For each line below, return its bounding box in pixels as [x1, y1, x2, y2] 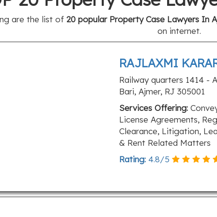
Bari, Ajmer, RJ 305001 [119, 86, 205, 96]
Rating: [119, 154, 146, 164]
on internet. [157, 26, 201, 36]
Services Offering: [119, 103, 188, 113]
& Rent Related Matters [119, 138, 211, 148]
